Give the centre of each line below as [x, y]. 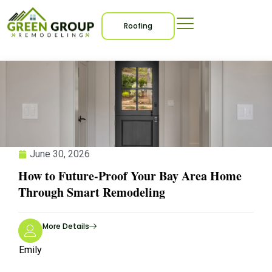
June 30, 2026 [60, 154]
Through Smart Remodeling [92, 192]
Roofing [138, 26]
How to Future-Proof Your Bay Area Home [130, 176]
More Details [66, 226]
